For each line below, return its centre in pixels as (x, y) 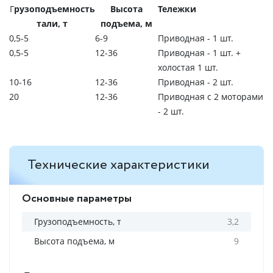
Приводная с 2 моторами (211, 97)
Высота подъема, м (74, 241)
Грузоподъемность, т (78, 222)
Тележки (177, 9)
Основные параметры (77, 199)
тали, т (52, 23)
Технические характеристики (119, 165)
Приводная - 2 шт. (196, 82)
